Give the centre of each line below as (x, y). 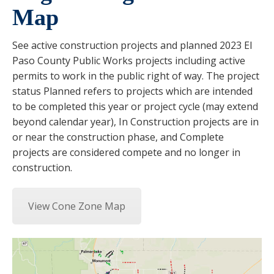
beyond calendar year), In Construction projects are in (135, 122)
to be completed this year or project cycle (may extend (135, 107)
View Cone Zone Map (77, 206)
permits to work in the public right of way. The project (136, 76)
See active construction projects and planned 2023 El (132, 46)
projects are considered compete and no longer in (126, 153)
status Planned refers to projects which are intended (132, 91)
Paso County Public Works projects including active (129, 61)
